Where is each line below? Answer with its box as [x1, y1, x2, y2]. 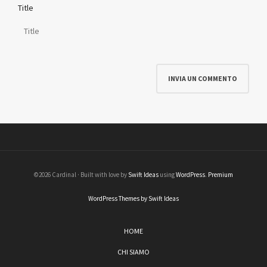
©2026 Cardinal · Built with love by [34, 170, 128, 179]
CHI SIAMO [117, 247, 150, 256]
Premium [208, 170, 233, 179]
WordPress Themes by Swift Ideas [88, 194, 179, 203]
